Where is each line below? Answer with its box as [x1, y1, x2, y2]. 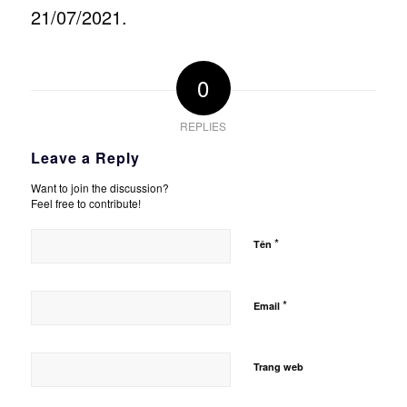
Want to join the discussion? [30, 179, 169, 195]
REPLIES [180, 117, 227, 134]
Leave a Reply [30, 146, 140, 168]
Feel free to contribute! [30, 194, 141, 211]
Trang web [253, 359, 303, 373]
